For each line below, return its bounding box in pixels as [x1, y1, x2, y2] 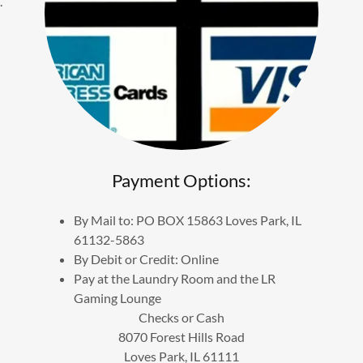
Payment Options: [112, 169, 251, 191]
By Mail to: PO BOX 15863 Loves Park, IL [74, 211, 302, 228]
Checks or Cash [139, 309, 224, 325]
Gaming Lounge [74, 289, 162, 305]
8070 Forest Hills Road [118, 328, 245, 344]
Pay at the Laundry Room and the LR [74, 270, 276, 286]
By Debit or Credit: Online [74, 250, 220, 267]
